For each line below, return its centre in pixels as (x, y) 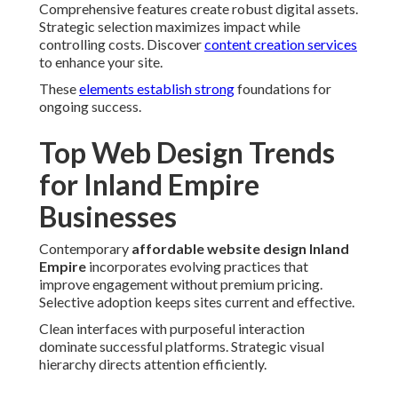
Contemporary (85, 249)
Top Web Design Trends (187, 153)
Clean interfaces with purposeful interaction (172, 329)
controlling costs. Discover (122, 44)
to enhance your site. (101, 62)
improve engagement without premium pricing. (181, 284)
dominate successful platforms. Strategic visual (182, 346)
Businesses (108, 217)
